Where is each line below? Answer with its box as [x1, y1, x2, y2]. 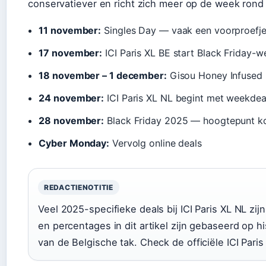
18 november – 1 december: [39, 69, 167, 82]
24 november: [39, 92, 104, 104]
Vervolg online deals [109, 137, 202, 150]
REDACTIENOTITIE [44, 183, 113, 192]
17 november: [39, 47, 103, 59]
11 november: [39, 24, 102, 37]
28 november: [39, 115, 104, 127]
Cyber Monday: [39, 137, 110, 150]
